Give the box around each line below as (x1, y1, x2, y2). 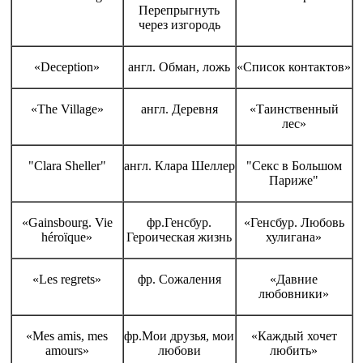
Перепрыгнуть (139, 2, 220, 17)
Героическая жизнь (126, 229, 232, 244)
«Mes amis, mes (26, 328, 108, 343)
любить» (270, 343, 318, 357)
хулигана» (266, 229, 322, 244)
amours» (45, 343, 89, 357)
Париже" (269, 173, 318, 187)
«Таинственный (249, 101, 339, 116)
